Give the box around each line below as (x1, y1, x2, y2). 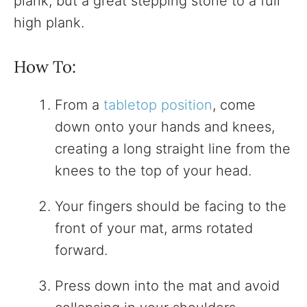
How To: (14, 56, 76, 78)
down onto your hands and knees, (55, 119, 275, 136)
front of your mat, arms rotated (55, 220, 253, 237)
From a (55, 97, 103, 114)
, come (212, 97, 256, 114)
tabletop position (103, 97, 212, 114)
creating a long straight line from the (55, 140, 291, 158)
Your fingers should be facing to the (55, 198, 286, 215)
